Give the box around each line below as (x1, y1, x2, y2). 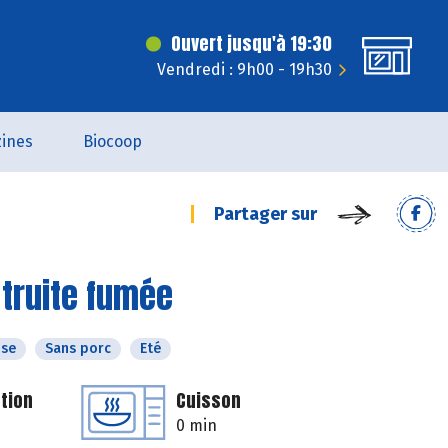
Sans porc (45, 340, 111, 357)
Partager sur (214, 203, 317, 225)
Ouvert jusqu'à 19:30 (171, 30, 332, 57)
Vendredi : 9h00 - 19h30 (157, 60, 332, 79)
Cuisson (176, 387, 241, 414)
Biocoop (82, 132, 142, 151)
